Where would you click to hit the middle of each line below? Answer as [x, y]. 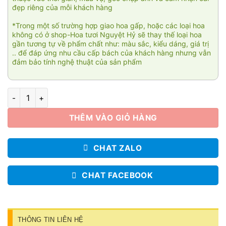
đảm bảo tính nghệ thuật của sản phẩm [77, 62]
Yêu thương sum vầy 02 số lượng [64, 93]
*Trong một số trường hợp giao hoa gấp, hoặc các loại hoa [108, 25]
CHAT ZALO [118, 148]
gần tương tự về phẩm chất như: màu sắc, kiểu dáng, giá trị [110, 43]
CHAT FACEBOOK [118, 176]
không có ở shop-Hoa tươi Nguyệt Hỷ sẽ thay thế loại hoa [107, 34]
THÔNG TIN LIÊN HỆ [51, 219]
